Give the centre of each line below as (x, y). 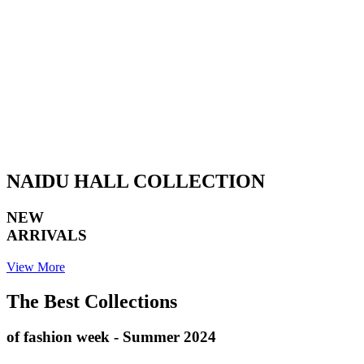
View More (36, 266)
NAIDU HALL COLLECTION (136, 181)
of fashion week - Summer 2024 (111, 337)
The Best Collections (92, 301)
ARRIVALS (47, 235)
